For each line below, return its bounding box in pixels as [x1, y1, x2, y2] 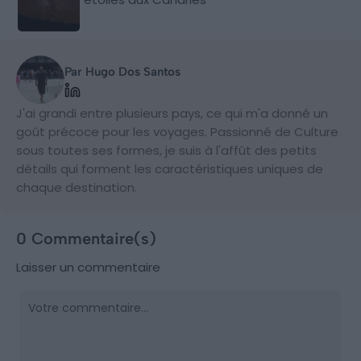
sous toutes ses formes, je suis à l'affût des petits [16, 141, 317, 159]
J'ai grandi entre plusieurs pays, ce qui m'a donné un [16, 104, 328, 122]
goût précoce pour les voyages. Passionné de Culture [16, 122, 338, 140]
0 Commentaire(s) [16, 228, 156, 248]
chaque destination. [16, 178, 137, 196]
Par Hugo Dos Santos [64, 64, 180, 79]
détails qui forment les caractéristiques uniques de [16, 160, 323, 177]
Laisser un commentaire [16, 258, 160, 276]
